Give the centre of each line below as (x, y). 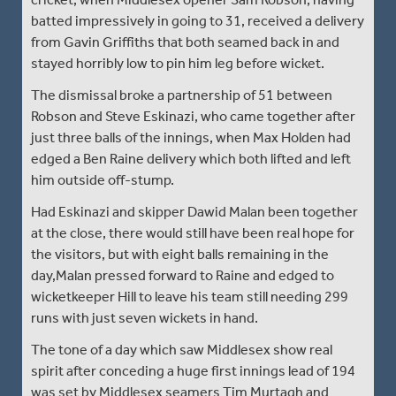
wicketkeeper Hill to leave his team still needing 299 (190, 296)
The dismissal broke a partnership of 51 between (182, 95)
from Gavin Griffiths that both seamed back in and (185, 42)
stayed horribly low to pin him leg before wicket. (178, 63)
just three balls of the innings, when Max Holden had (191, 137)
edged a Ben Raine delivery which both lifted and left (191, 158)
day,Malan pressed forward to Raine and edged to (183, 275)
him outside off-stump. (103, 179)
